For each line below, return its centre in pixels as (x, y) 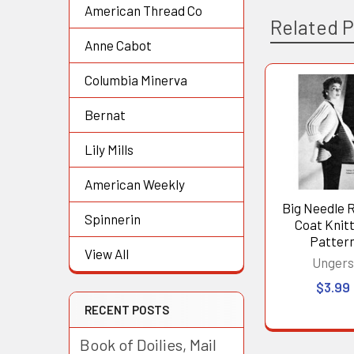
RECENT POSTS (127, 310)
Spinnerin (113, 218)
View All (107, 253)
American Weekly (135, 184)
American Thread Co (143, 10)
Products (299, 130)
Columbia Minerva (136, 79)
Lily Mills (109, 149)
